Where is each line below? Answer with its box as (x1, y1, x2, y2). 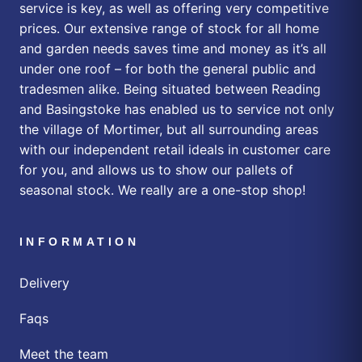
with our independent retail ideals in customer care (19, 141, 330, 158)
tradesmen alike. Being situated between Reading (19, 81, 321, 98)
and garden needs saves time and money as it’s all (19, 40, 326, 57)
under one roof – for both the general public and (19, 61, 316, 78)
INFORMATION (19, 235, 140, 249)
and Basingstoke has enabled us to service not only (19, 101, 335, 118)
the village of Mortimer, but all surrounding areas (19, 121, 318, 138)
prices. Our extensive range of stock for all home (19, 20, 319, 37)
